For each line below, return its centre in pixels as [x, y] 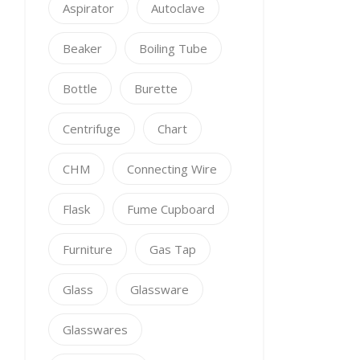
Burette [156, 88]
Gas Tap [173, 249]
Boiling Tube [173, 48]
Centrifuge [92, 129]
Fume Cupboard [171, 209]
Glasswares [95, 329]
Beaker [82, 48]
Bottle [80, 88]
